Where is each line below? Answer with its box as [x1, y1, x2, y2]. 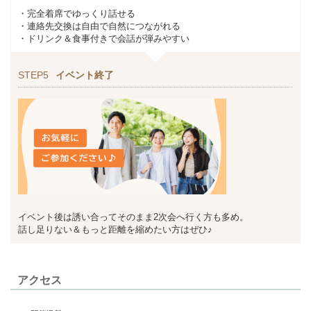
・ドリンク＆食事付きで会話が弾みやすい [18, 33, 190, 44]
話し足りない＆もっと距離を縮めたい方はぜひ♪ [18, 224, 212, 235]
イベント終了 [56, 69, 114, 81]
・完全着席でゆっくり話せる [18, 8, 135, 19]
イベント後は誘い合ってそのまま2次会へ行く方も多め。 [18, 211, 249, 222]
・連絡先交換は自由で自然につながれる [18, 20, 180, 31]
